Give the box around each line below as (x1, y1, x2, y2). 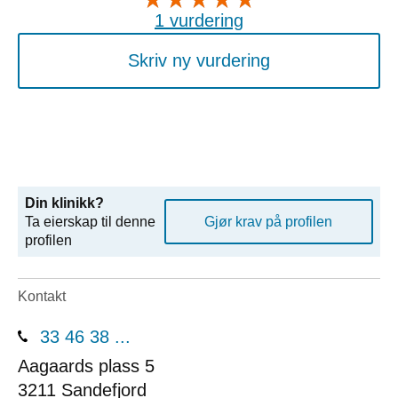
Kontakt (18, 289, 66, 305)
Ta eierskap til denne (25, 213, 155, 229)
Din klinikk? (25, 195, 104, 211)
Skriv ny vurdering (128, 50, 270, 70)
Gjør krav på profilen (204, 213, 333, 229)
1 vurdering (155, 10, 243, 30)
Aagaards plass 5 (18, 355, 155, 376)
